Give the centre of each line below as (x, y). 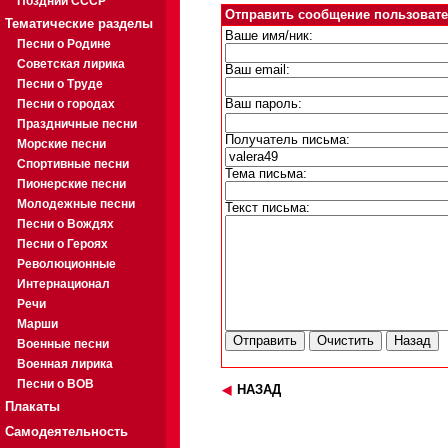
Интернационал (63, 284)
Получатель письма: (287, 140)
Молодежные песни (76, 204)
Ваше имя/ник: (269, 36)
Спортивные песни (73, 164)
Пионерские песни (71, 184)
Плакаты (32, 406)
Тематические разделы (79, 23)
